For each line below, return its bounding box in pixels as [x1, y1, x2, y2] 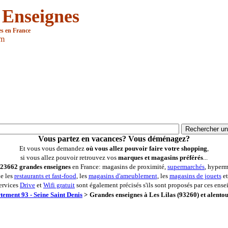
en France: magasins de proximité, [71, 163, 167, 170]
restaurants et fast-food [14, 172, 76, 180]
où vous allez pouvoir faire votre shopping [86, 145, 207, 152]
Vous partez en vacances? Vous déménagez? [38, 134, 190, 143]
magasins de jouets [169, 172, 221, 180]
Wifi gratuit [43, 181, 75, 189]
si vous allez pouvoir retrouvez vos [20, 154, 118, 161]
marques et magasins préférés [118, 154, 203, 161]
